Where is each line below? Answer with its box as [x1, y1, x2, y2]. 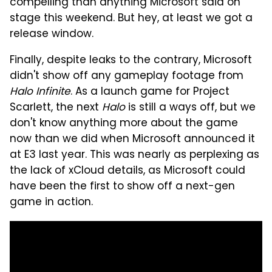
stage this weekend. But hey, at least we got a [10, 10, 253, 28]
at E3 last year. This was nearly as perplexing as [10, 147, 259, 165]
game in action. [10, 194, 93, 212]
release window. [10, 26, 93, 44]
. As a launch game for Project [70, 84, 229, 101]
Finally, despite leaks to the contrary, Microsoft [10, 52, 252, 70]
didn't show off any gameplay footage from [10, 68, 243, 86]
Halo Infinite [10, 84, 70, 101]
